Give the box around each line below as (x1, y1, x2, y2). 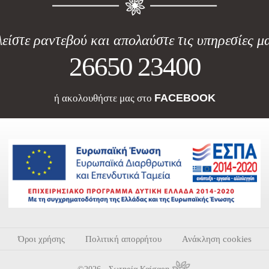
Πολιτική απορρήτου (85, 234, 162, 244)
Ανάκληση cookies (181, 234, 252, 244)
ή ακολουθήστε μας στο (53, 92, 154, 104)
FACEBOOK (154, 92, 216, 104)
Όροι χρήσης (17, 234, 65, 244)
